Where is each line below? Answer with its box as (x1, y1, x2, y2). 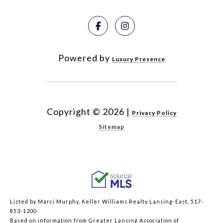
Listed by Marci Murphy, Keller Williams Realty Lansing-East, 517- (10, 198, 204, 205)
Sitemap (99, 123, 124, 131)
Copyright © (46, 106, 101, 117)
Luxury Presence (111, 55, 165, 63)
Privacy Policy (131, 109, 177, 117)
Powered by (58, 52, 112, 64)
